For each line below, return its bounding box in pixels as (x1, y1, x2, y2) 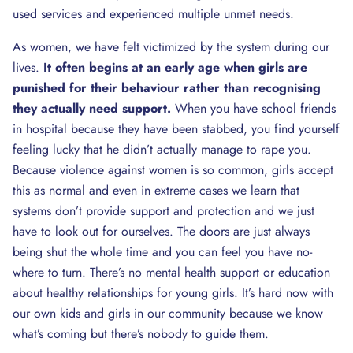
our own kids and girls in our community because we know (13, 304, 323, 322)
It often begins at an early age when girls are (43, 58, 307, 76)
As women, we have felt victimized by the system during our (13, 38, 329, 56)
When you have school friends (171, 99, 336, 117)
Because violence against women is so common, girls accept (13, 161, 333, 179)
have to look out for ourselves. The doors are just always (13, 222, 310, 240)
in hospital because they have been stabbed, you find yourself (13, 120, 340, 138)
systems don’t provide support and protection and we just (13, 202, 314, 220)
